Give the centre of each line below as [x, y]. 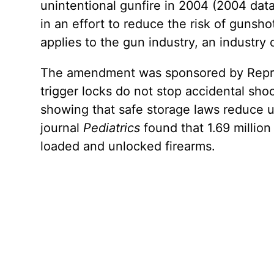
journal [62, 128]
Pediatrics [112, 128]
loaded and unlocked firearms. [128, 146]
